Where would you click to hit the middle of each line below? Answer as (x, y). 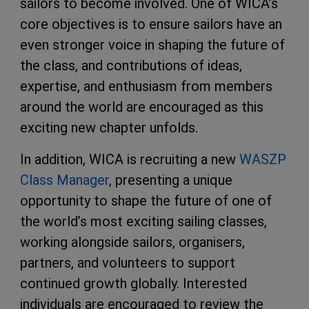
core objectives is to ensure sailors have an (151, 24)
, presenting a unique (171, 180)
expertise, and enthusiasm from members (146, 86)
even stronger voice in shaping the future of (152, 45)
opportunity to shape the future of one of (146, 201)
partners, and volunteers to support (128, 263)
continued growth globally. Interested (133, 283)
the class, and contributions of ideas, (131, 66)
